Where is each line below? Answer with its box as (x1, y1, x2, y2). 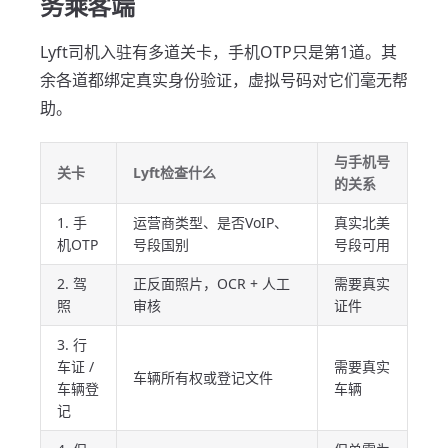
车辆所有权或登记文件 (133, 368, 273, 387)
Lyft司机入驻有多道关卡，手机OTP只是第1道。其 (40, 41, 397, 63)
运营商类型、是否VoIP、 (133, 213, 288, 232)
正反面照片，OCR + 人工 (133, 274, 290, 293)
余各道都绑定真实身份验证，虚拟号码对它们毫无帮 (40, 69, 408, 91)
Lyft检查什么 (133, 163, 216, 182)
